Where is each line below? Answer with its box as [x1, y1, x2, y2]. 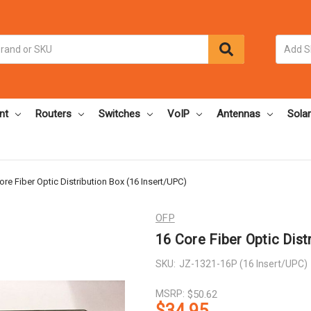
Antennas [217, 107, 260, 120]
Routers [35, 107, 72, 120]
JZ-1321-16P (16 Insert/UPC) [178, 258, 308, 269]
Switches [99, 107, 140, 120]
